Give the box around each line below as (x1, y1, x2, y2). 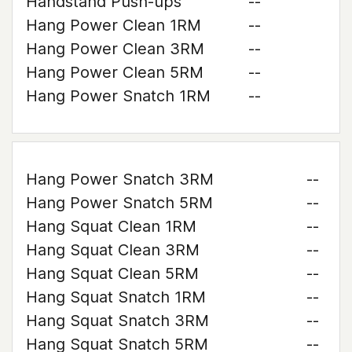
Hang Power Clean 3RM (26, 39, 204, 58)
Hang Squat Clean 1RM (26, 217, 196, 236)
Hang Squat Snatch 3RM (26, 311, 209, 330)
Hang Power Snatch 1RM (26, 86, 211, 105)
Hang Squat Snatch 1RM (26, 288, 206, 306)
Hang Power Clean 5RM (26, 63, 203, 82)
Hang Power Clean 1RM (26, 16, 201, 35)
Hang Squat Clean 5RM (26, 264, 199, 283)
